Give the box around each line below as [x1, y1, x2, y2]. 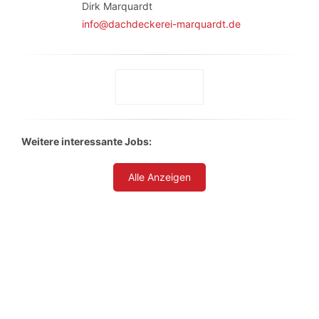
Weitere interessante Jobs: [21, 135, 152, 147]
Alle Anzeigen [128, 171, 191, 183]
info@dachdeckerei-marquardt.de [82, 18, 241, 30]
